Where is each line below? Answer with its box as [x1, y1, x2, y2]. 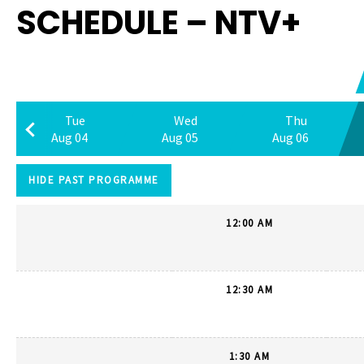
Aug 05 [161, 129, 198, 145]
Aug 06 [271, 129, 309, 145]
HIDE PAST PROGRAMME [28, 173, 159, 187]
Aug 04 [50, 129, 88, 145]
